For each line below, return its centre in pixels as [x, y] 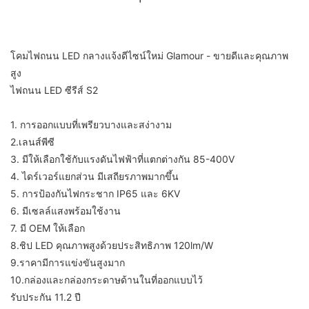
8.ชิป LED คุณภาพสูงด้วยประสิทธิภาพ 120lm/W [112, 246]
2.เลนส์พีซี [32, 142]
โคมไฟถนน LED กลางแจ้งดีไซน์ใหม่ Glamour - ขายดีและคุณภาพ [149, 56]
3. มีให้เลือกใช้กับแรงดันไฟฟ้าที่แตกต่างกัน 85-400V [122, 159]
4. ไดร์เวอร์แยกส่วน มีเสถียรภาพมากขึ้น [94, 177]
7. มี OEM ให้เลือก [48, 228]
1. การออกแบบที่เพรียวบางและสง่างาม [91, 125]
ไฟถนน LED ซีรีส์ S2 [54, 90]
